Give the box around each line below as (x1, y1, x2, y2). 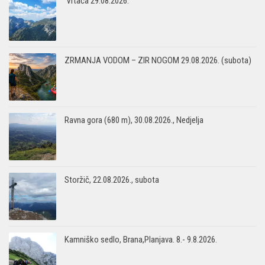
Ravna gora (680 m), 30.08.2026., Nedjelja (64, 114, 203, 125)
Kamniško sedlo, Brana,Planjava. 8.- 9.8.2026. (64, 234, 217, 245)
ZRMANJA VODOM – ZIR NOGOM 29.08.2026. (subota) (64, 54, 251, 66)
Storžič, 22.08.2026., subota (64, 174, 159, 185)
